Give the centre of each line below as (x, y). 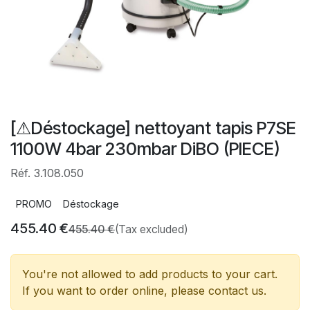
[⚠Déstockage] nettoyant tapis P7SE (153, 128)
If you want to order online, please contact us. (144, 290)
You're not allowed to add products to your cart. (150, 274)
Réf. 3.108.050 (47, 173)
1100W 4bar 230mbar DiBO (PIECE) (145, 148)
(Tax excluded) (151, 229)
